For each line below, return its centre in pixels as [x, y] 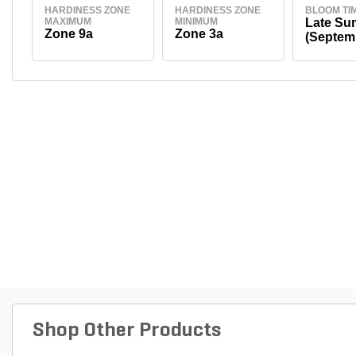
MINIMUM [196, 21]
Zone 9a [68, 33]
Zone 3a [199, 33]
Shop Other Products [127, 331]
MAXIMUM [68, 21]
